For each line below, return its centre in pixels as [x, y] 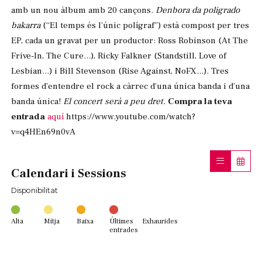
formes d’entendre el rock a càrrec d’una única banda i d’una [130, 86]
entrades [124, 230]
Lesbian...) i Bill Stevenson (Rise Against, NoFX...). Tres [120, 71]
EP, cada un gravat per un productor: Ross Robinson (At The [130, 41]
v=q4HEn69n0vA [46, 132]
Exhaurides [160, 221]
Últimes [121, 221]
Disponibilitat [35, 190]
